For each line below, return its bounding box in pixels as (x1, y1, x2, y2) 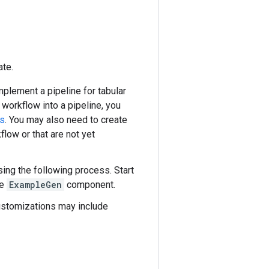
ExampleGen (9, 179, 62, 190)
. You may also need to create (5, 114, 127, 125)
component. (64, 179, 115, 190)
